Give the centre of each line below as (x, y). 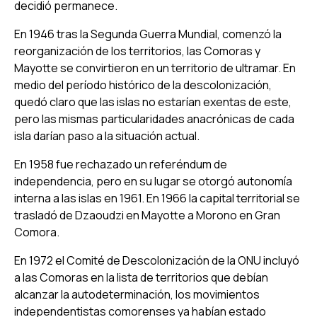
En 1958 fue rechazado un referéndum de (121, 164)
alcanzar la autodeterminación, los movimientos (137, 294)
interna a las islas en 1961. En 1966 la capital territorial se (157, 198)
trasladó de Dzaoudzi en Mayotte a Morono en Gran (147, 215)
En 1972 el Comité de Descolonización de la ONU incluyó (157, 260)
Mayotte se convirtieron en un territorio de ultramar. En (155, 68)
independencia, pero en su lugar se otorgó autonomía (153, 181)
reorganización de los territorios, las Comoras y (137, 51)
